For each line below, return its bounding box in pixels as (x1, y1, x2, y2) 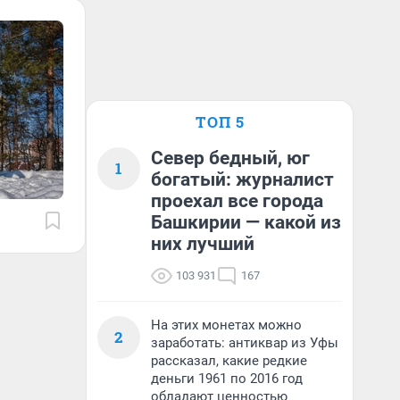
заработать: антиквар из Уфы (151, 335, 338, 351)
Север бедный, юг (151, 147, 310, 169)
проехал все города (151, 190, 323, 212)
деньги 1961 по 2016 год (151, 371, 303, 387)
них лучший (151, 233, 254, 254)
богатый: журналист (151, 169, 334, 190)
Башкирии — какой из (151, 212, 341, 233)
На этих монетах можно (151, 317, 302, 333)
